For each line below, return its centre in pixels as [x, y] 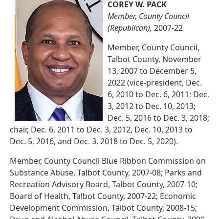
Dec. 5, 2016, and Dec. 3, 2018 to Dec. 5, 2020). [94, 141]
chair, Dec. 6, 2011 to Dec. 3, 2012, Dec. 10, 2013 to [101, 129]
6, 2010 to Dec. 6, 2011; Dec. [158, 94]
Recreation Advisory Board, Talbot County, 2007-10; [104, 184]
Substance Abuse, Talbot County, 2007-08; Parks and [106, 172]
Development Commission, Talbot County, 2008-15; [103, 208]
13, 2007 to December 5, [152, 71]
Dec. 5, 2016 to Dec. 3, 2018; [158, 118]
